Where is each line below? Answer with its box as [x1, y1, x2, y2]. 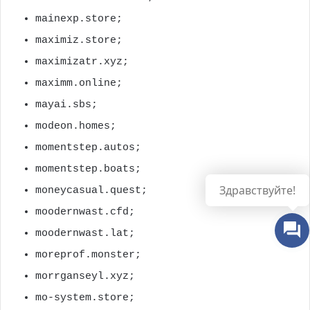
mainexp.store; [35, 12, 122, 25]
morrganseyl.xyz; [35, 270, 135, 282]
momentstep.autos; [35, 141, 141, 154]
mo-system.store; [35, 291, 135, 304]
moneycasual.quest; [35, 184, 147, 197]
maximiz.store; [35, 34, 122, 46]
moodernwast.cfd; [35, 206, 135, 218]
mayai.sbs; [35, 98, 98, 111]
